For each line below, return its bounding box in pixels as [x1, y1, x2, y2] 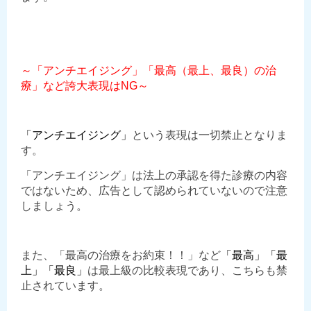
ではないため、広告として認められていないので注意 [21, 185, 287, 197]
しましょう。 [21, 200, 87, 212]
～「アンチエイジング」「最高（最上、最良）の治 [21, 65, 276, 77]
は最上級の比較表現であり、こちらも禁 [87, 264, 287, 277]
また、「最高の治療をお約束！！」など [21, 249, 221, 262]
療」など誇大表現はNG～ [21, 80, 149, 92]
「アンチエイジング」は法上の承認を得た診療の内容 [21, 169, 287, 182]
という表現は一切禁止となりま [132, 129, 287, 142]
